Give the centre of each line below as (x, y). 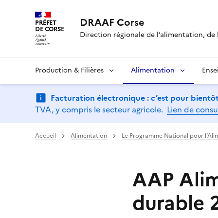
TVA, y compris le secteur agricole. (99, 109)
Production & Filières (69, 70)
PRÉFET (46, 23)
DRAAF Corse (112, 23)
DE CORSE (50, 29)
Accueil (45, 136)
